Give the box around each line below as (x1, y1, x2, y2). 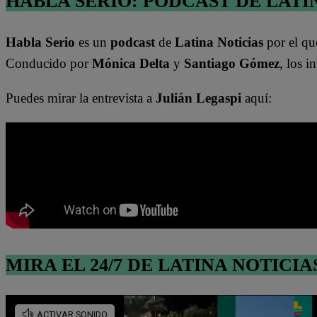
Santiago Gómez (184, 56, 279, 71)
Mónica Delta (92, 56, 170, 71)
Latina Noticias (175, 35, 267, 50)
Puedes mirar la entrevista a (6, 91, 152, 106)
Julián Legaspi (152, 91, 245, 106)
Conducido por (6, 56, 92, 71)
